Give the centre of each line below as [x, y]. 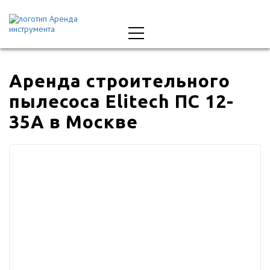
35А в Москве [74, 122]
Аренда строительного [120, 81]
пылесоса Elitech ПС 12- [121, 101]
